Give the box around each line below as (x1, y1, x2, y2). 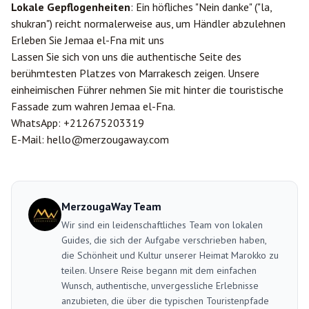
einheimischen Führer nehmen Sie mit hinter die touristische (11, 83, 283, 97)
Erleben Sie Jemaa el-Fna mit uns (11, 33, 164, 47)
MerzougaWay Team (61, 199, 161, 213)
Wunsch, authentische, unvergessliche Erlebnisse (61, 279, 259, 292)
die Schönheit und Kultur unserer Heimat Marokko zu (61, 249, 279, 261)
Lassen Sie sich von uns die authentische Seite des (11, 50, 241, 63)
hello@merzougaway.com (47, 132, 169, 146)
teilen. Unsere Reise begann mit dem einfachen (61, 264, 257, 277)
